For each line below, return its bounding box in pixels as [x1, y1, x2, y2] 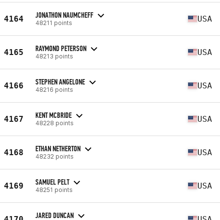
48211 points [35, 19, 72, 27]
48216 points [35, 85, 73, 93]
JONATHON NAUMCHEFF [35, 10, 93, 20]
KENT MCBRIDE [35, 110, 72, 120]
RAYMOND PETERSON [35, 43, 86, 53]
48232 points [35, 152, 74, 160]
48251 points [35, 186, 73, 193]
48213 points [35, 52, 73, 60]
